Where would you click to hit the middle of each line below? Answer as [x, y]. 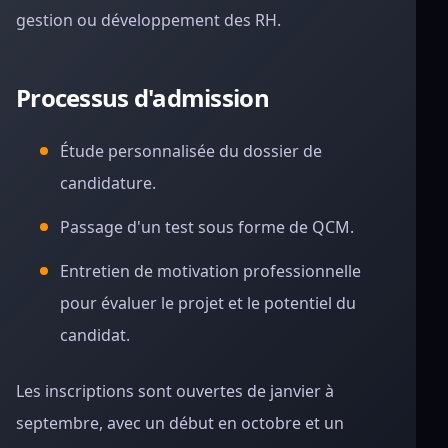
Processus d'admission [142, 97]
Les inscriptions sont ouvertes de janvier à [175, 391]
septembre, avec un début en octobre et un [180, 423]
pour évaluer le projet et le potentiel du [208, 303]
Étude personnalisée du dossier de [191, 151]
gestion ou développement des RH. [148, 20]
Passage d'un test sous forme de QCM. [207, 227]
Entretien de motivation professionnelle [210, 271]
